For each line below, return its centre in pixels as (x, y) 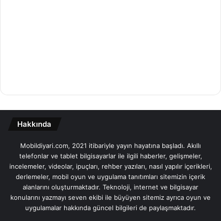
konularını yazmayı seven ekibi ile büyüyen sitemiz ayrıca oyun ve (110, 197)
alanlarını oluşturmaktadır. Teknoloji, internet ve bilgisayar (110, 187)
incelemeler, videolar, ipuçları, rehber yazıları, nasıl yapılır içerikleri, (110, 166)
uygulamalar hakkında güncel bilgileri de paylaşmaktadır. (110, 207)
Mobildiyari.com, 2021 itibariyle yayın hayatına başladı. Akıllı (110, 145)
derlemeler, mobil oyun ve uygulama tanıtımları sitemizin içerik (110, 176)
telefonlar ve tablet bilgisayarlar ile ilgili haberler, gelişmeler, (110, 156)
